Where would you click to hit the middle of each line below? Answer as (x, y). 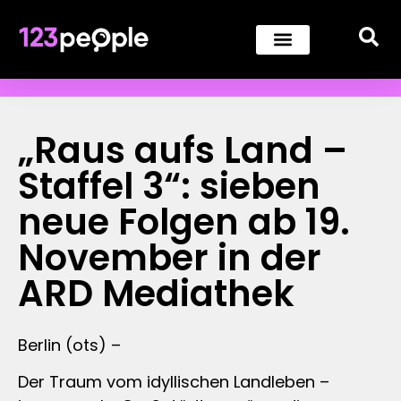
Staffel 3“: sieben (169, 186)
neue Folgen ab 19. (184, 222)
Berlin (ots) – (69, 345)
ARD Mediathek (156, 294)
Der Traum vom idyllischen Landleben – (174, 382)
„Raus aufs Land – (183, 150)
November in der (170, 258)
